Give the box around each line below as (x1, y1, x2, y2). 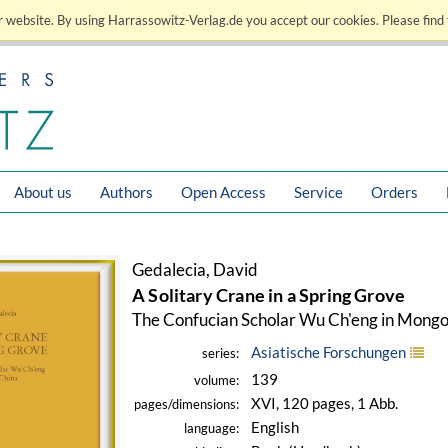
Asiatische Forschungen (251, 343, 406, 361)
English (251, 418, 299, 436)
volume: (194, 373, 239, 388)
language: (184, 421, 239, 436)
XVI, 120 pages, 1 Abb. (251, 394, 398, 412)
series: (202, 346, 239, 361)
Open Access (181, 183, 266, 201)
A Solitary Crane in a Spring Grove (132, 284, 406, 306)
